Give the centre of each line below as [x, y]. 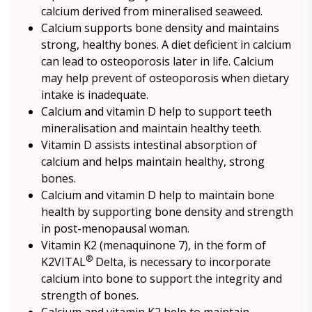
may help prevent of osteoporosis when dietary [165, 78]
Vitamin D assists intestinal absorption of [149, 145]
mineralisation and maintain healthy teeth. [151, 128]
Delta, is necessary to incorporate [182, 262]
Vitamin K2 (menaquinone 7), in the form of [154, 245]
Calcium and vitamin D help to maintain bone [158, 195]
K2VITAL [63, 262]
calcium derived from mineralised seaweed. [152, 11]
